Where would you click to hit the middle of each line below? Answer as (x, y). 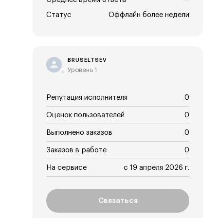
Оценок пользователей (85, 115)
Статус (59, 15)
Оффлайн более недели (149, 15)
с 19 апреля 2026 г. (156, 168)
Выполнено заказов (79, 133)
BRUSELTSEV (87, 60)
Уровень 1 (83, 70)
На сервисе (66, 168)
